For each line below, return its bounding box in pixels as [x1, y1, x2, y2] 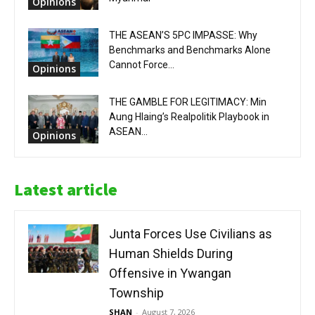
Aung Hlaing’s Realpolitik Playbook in [109, 110, 269, 122]
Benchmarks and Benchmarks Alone [109, 44, 271, 56]
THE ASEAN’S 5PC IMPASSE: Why [109, 29, 257, 41]
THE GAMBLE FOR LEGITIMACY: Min [109, 96, 266, 108]
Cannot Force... [109, 58, 174, 70]
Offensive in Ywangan [109, 265, 231, 281]
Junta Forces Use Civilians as [109, 226, 272, 241]
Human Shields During [109, 245, 233, 261]
